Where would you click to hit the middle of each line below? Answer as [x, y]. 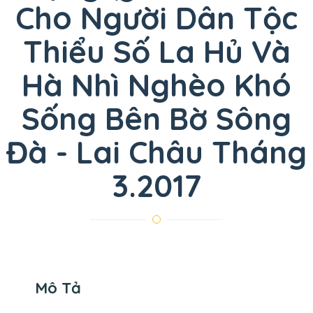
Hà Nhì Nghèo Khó [156, 85]
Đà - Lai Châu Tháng [156, 152]
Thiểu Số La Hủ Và [156, 51]
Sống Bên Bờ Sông [156, 118]
